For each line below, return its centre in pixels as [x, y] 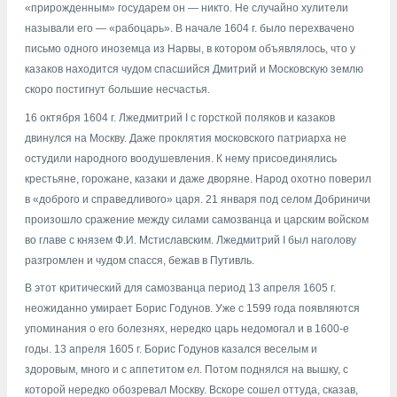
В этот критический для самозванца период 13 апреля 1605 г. [180, 288]
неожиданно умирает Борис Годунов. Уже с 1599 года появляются [192, 308]
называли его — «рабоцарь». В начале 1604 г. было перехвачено [190, 29]
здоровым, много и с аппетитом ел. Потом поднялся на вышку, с [187, 369]
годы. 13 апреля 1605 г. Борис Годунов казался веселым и [171, 349]
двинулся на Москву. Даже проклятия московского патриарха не [186, 138]
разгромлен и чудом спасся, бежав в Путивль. [140, 260]
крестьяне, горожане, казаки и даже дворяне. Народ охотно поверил [198, 179]
